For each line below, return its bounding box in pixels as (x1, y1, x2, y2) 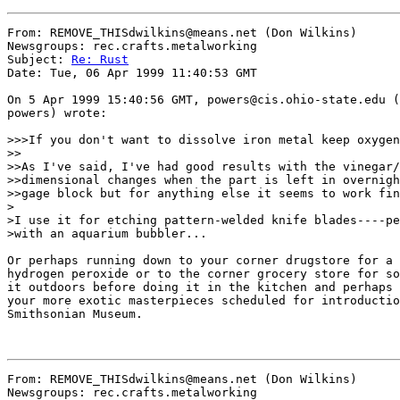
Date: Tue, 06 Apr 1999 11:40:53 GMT (7, 66, 257, 79)
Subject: (7, 53, 71, 66)
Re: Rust (71, 53, 129, 66)
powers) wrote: (7, 106, 107, 120)
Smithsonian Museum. (7, 307, 143, 321)
